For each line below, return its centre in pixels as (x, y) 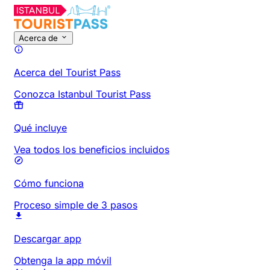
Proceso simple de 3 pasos (76, 205)
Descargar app (48, 239)
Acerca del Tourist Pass (67, 73)
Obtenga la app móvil (63, 261)
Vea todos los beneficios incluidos (92, 150)
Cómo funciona (49, 184)
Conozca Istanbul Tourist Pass (82, 94)
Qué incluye (40, 128)
